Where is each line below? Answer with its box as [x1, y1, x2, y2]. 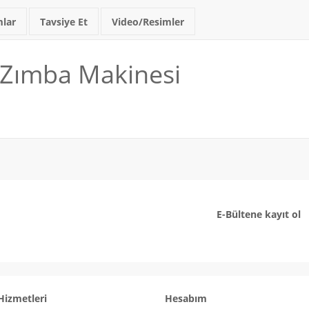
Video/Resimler [112, 15, 184, 29]
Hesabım [165, 292, 207, 306]
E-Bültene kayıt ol [217, 208, 301, 221]
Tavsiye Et [40, 15, 88, 29]
